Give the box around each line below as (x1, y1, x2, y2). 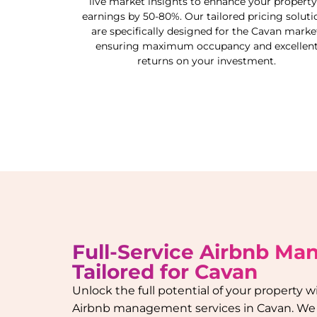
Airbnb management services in (72, 301, 257, 316)
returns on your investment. (137, 54, 276, 67)
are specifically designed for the (91, 25, 251, 38)
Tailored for (72, 260, 195, 284)
